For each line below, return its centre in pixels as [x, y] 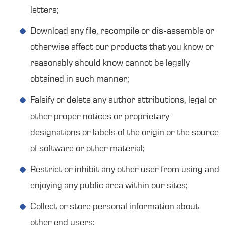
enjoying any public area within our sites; [109, 186]
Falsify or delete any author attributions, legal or [124, 101]
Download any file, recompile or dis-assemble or [122, 32]
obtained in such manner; [80, 80]
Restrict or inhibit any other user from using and [125, 170]
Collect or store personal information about [115, 207]
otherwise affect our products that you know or [122, 48]
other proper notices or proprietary [100, 117]
